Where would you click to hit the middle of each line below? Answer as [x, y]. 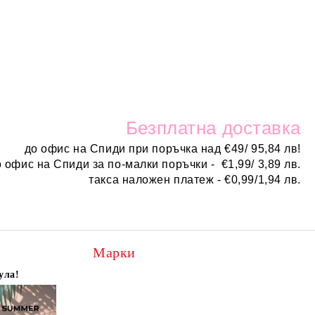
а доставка [253, 128]
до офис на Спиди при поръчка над [124, 149]
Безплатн [166, 128]
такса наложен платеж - [157, 180]
